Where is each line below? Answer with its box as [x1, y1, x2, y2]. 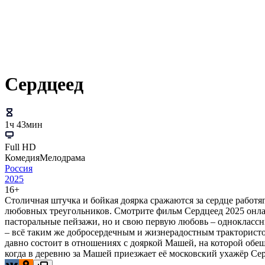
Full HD [5, 142, 36, 153]
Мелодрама [40, 153, 85, 163]
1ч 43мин [5, 119, 43, 130]
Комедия [5, 153, 40, 163]
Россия [5, 163, 33, 174]
